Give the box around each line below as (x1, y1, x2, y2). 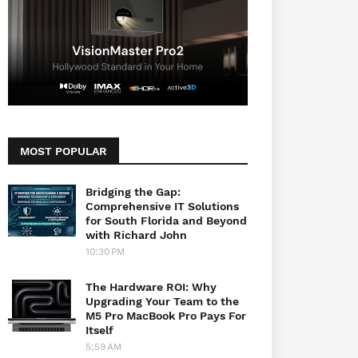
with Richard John (86, 228, 187, 241)
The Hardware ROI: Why (86, 280, 217, 293)
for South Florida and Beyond (86, 213, 247, 227)
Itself (86, 323, 113, 336)
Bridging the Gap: (86, 185, 181, 198)
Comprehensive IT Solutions (86, 199, 239, 213)
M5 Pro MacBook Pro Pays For (86, 308, 246, 322)
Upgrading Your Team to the (86, 294, 239, 308)
